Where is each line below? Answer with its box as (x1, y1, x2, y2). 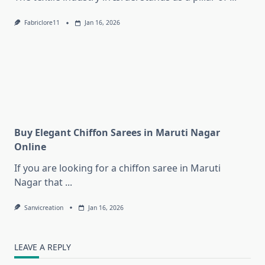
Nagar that (14, 175, 63, 189)
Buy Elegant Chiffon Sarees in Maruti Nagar (14, 125, 220, 139)
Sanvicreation (24, 203, 63, 212)
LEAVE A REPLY (14, 241, 71, 253)
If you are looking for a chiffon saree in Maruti (14, 161, 221, 174)
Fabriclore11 (24, 18, 60, 27)
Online (14, 140, 46, 153)
